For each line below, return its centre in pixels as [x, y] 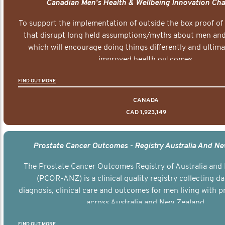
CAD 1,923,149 [146, 112]
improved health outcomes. [146, 60]
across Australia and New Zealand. [146, 203]
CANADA [146, 100]
